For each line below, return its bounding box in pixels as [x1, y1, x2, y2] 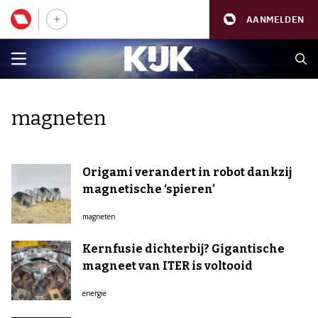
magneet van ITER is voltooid [82, 259, 253, 273]
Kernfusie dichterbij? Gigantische [82, 242, 285, 256]
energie [82, 288, 106, 298]
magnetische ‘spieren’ [82, 182, 215, 196]
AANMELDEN [246, 13, 304, 26]
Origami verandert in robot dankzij [82, 165, 292, 179]
